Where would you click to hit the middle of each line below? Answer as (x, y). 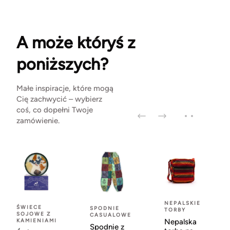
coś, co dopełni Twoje (55, 110)
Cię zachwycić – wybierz (59, 99)
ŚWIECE (29, 207)
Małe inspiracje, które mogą (65, 89)
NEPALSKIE (183, 203)
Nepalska (180, 222)
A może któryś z (76, 43)
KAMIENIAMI (37, 221)
